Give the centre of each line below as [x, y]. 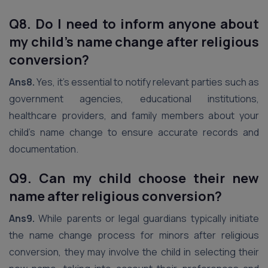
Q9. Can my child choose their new [134, 178]
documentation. [44, 149]
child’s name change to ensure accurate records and [134, 132]
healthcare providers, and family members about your [134, 115]
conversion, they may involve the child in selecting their [134, 252]
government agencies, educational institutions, [134, 99]
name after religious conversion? [115, 196]
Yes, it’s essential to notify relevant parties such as [148, 82]
